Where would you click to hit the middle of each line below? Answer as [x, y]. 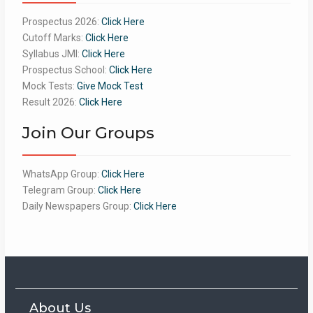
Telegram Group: [60, 190]
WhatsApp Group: [61, 174]
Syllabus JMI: [52, 53]
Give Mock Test [110, 86]
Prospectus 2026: [61, 21]
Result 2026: [50, 102]
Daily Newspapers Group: [78, 206]
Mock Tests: [49, 86]
